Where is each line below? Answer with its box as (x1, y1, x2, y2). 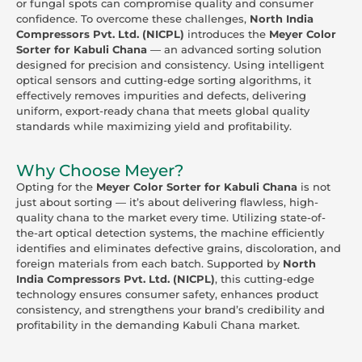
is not (297, 180, 330, 194)
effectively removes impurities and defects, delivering (16, 88, 306, 102)
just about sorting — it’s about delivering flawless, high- (16, 196, 318, 209)
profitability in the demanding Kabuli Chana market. (16, 318, 300, 332)
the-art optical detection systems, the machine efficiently (16, 226, 324, 240)
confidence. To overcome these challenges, (16, 11, 250, 25)
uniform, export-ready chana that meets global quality (16, 103, 309, 117)
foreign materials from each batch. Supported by (16, 257, 283, 271)
